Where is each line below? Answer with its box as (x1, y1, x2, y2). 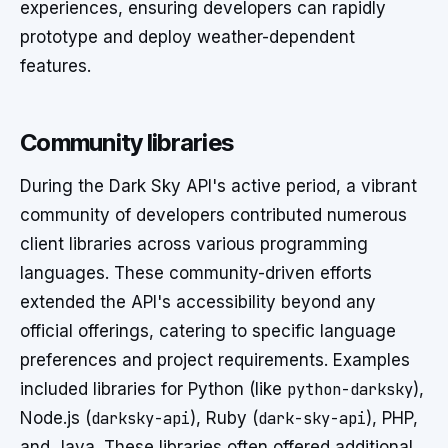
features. (20, 56, 91, 76)
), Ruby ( (190, 408, 258, 428)
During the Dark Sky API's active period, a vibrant (20, 176, 417, 196)
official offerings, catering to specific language (20, 321, 396, 341)
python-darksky (287, 379, 413, 400)
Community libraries (20, 128, 234, 157)
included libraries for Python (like (20, 379, 287, 399)
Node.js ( (20, 408, 91, 428)
